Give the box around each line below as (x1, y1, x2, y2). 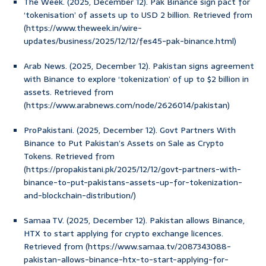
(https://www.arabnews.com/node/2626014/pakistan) (24, 99, 230, 112)
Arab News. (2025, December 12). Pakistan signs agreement (24, 59, 254, 73)
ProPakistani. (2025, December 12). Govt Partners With (24, 123, 236, 137)
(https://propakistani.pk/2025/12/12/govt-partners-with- (24, 163, 241, 176)
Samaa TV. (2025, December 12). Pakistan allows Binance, (24, 214, 245, 227)
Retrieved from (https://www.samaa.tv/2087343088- (24, 240, 231, 254)
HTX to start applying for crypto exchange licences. (24, 227, 223, 240)
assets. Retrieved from (24, 85, 113, 99)
